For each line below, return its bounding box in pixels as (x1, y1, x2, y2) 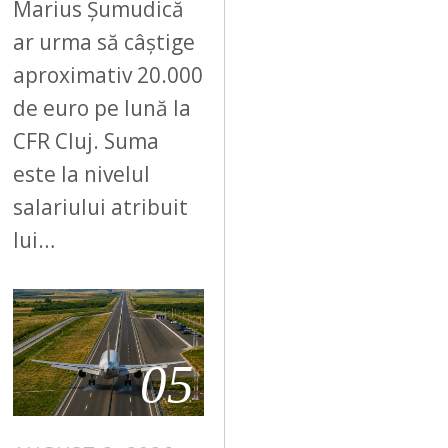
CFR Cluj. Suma (13, 126, 160, 155)
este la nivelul (13, 159, 151, 188)
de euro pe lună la (13, 93, 192, 122)
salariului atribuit (13, 192, 189, 221)
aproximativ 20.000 (13, 60, 204, 89)
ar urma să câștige (13, 27, 196, 56)
